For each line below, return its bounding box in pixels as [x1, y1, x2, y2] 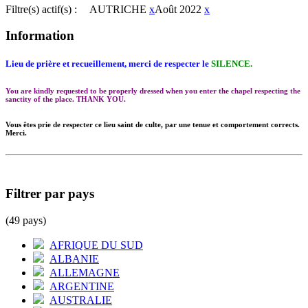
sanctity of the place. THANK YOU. [5, 95, 126, 104]
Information [5, 28, 74, 43]
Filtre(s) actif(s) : [5, 3, 77, 15]
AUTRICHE [89, 3, 146, 15]
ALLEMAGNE [49, 266, 120, 278]
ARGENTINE [49, 280, 114, 292]
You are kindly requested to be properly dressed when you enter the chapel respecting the [5, 87, 300, 96]
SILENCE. [211, 58, 252, 69]
